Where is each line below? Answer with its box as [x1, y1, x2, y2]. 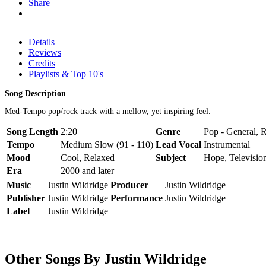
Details [28, 36, 55, 47]
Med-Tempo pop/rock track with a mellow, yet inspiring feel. [5, 106, 211, 116]
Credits [28, 58, 55, 68]
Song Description [5, 88, 66, 98]
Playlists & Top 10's [28, 68, 103, 79]
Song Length [7, 126, 58, 137]
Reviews [28, 47, 61, 58]
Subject [156, 152, 186, 163]
